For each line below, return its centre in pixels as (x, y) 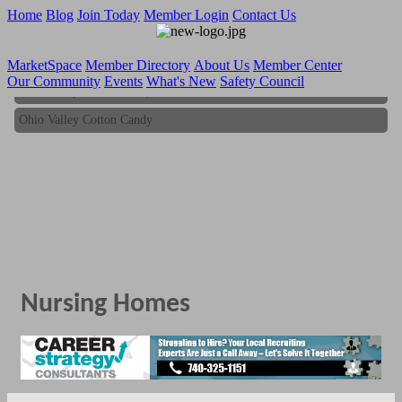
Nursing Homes (105, 305)
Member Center (297, 65)
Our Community (54, 81)
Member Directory (138, 65)
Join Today (109, 15)
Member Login (186, 15)
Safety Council (262, 81)
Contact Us (264, 15)
